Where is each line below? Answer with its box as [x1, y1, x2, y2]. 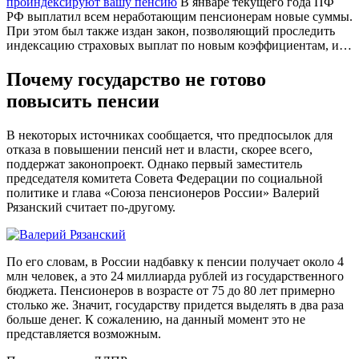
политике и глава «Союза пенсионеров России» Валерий [6, 185, 320, 200]
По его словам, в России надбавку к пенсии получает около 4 [6, 254, 344, 268]
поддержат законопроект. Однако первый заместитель [6, 156, 302, 171]
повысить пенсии [6, 90, 159, 111]
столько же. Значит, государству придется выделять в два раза [6, 297, 344, 312]
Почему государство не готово [6, 68, 266, 90]
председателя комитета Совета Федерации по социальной [6, 171, 323, 185]
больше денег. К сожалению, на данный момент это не [6, 312, 305, 326]
